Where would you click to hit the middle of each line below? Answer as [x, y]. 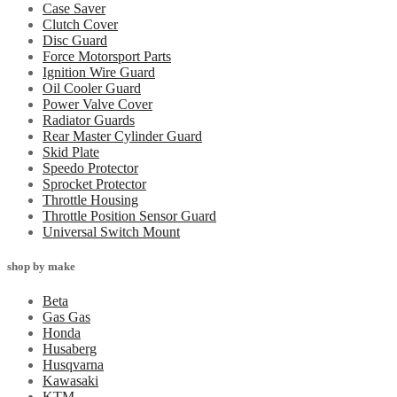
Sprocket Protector [94, 183]
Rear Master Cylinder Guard [122, 136]
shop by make [41, 267]
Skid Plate [71, 152]
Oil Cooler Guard [92, 88]
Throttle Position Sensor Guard [129, 215]
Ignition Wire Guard [99, 72]
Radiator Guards [89, 120]
